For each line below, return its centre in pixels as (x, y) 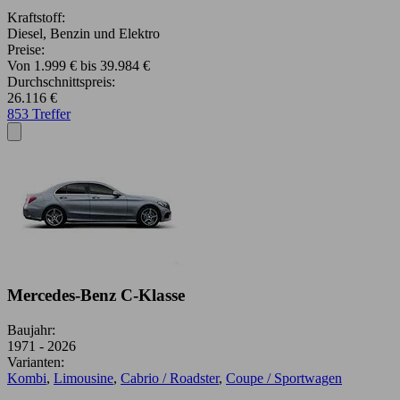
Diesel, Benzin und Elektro (83, 33)
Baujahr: (31, 330)
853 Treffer (39, 113)
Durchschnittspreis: (61, 81)
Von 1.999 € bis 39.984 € (79, 65)
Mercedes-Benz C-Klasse (96, 296)
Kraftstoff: (36, 17)
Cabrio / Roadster (170, 379)
